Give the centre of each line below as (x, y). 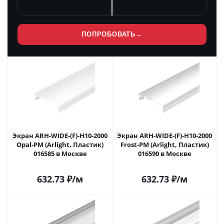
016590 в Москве (178, 153)
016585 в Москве (74, 153)
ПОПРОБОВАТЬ (108, 34)
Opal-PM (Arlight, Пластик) (60, 144)
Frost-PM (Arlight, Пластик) (164, 144)
